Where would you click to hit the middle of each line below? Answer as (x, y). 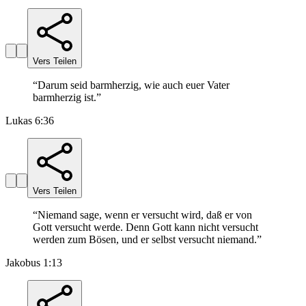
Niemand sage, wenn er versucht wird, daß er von (145, 215)
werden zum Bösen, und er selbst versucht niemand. (145, 240)
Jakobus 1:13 (34, 263)
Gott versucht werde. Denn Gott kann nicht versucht (145, 227)
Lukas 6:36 (30, 121)
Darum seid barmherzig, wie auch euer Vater (134, 85)
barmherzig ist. (65, 98)
